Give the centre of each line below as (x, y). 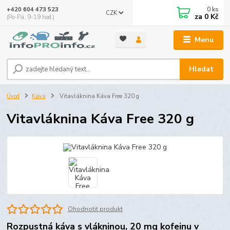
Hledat (202, 69)
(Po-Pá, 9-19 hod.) (31, 17)
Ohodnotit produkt (95, 209)
